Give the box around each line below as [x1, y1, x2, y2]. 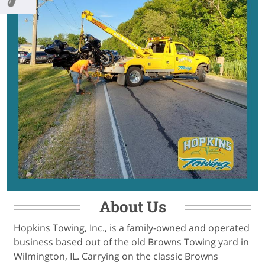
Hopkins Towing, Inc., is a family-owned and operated [14, 221, 250, 235]
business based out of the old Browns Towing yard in [14, 235, 249, 249]
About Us [99, 196, 166, 217]
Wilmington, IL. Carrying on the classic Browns [14, 250, 218, 263]
